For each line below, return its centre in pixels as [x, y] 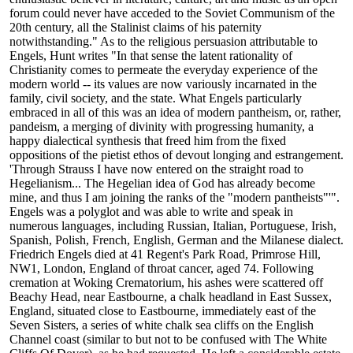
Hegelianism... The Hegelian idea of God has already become [162, 184]
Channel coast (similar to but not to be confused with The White [168, 340]
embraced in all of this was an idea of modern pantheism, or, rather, [175, 113]
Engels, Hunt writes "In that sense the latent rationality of [151, 56]
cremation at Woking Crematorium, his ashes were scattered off [166, 283]
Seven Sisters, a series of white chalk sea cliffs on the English [162, 325]
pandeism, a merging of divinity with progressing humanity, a [162, 127]
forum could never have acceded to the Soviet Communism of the [172, 13]
